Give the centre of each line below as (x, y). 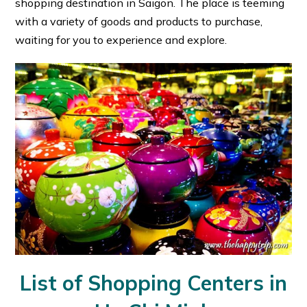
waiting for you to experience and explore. (121, 40)
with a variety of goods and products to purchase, (139, 22)
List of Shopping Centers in (153, 283)
